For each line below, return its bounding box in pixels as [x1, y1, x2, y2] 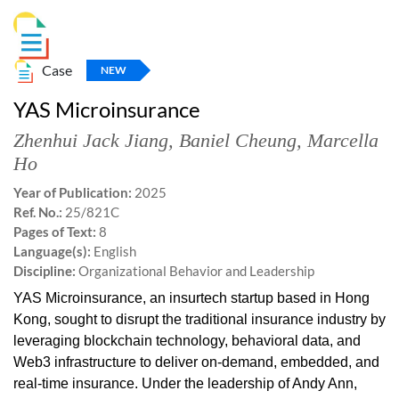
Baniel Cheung [179, 128, 297, 151]
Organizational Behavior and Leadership [76, 262, 314, 279]
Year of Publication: [13, 183, 132, 200]
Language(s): [13, 242, 91, 259]
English [91, 242, 136, 259]
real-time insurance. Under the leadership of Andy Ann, [13, 375, 357, 391]
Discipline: [13, 262, 76, 279]
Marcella [307, 128, 379, 151]
